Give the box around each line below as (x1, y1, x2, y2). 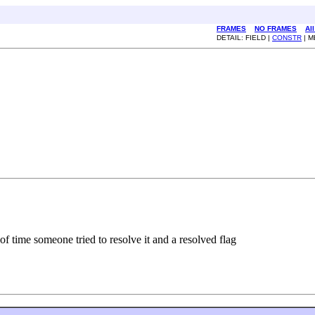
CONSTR (272, 34, 302, 41)
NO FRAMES (255, 25, 297, 32)
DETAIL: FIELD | (217, 34, 272, 41)
